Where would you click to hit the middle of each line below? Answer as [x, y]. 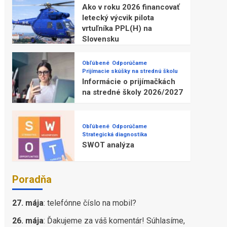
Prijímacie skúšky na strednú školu [130, 71]
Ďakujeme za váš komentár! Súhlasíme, [116, 221]
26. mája [28, 221]
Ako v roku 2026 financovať [130, 7]
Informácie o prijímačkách [128, 81]
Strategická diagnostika [114, 135]
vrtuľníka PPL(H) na [117, 29]
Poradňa [32, 180]
